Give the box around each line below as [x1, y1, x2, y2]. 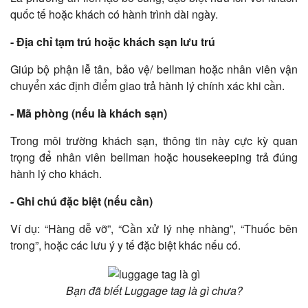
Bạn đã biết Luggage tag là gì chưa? [65, 282, 243, 298]
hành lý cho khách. [10, 165, 102, 181]
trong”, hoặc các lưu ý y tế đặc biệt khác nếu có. [10, 236, 241, 253]
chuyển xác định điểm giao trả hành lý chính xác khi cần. [10, 77, 285, 93]
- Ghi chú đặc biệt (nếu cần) [10, 192, 153, 209]
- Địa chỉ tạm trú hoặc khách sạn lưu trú [10, 33, 215, 49]
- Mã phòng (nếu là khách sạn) [10, 104, 167, 121]
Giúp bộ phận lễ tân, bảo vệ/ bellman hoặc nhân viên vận [10, 60, 298, 77]
